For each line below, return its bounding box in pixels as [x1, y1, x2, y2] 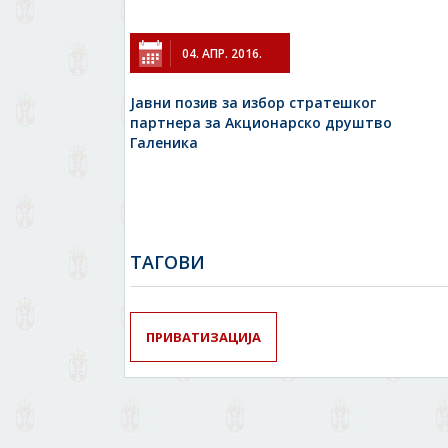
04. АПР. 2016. [182, 45, 262, 63]
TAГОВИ [130, 250, 205, 275]
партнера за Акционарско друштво [130, 113, 392, 133]
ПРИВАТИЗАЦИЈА [146, 328, 261, 347]
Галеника [130, 133, 198, 153]
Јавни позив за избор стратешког [130, 93, 376, 113]
